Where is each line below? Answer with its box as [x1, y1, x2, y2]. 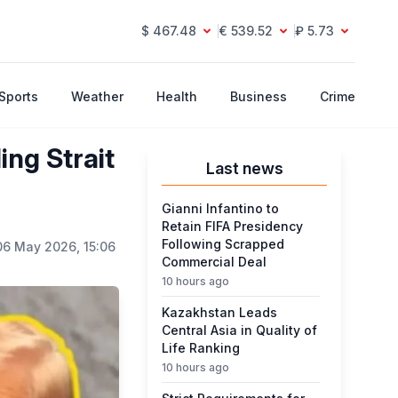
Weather [70, 89, 123, 104]
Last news [205, 159, 283, 178]
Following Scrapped [162, 236, 285, 251]
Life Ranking [162, 340, 241, 355]
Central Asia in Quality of [162, 322, 318, 338]
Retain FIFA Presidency [162, 219, 304, 234]
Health [155, 89, 197, 104]
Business [229, 89, 287, 104]
